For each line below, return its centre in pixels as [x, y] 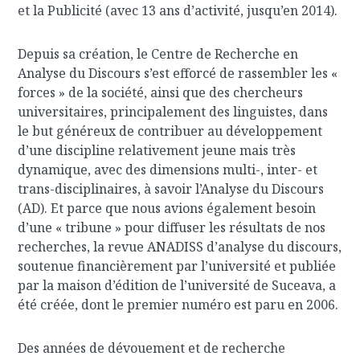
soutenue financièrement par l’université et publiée [177, 266]
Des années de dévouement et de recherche [152, 348]
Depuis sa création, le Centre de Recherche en [158, 54]
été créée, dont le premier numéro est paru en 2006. [178, 305]
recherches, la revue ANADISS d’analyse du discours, [180, 247]
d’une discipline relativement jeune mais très [157, 150]
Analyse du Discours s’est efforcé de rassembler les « [178, 73]
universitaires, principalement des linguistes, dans [173, 112]
